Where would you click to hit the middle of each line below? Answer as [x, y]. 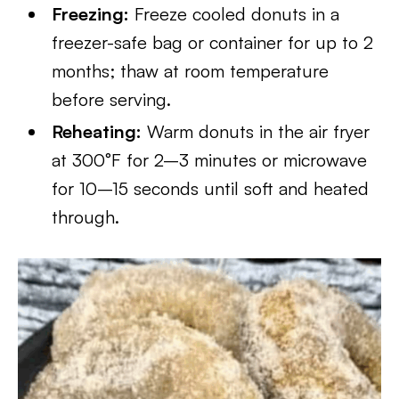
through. [86, 217]
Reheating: [97, 131]
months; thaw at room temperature [191, 71]
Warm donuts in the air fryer [256, 131]
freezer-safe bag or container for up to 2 [213, 42]
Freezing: [91, 14]
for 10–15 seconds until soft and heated [211, 188]
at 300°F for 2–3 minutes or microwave [210, 160]
